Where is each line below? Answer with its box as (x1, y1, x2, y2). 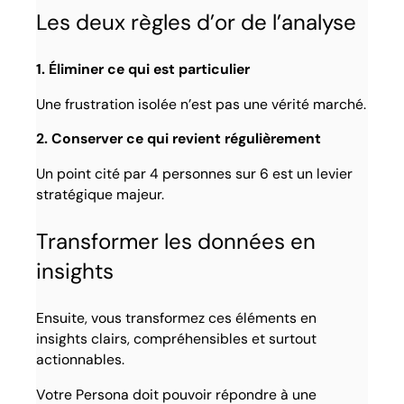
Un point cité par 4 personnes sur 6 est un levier (36, 163, 353, 183)
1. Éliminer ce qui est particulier (36, 59, 251, 78)
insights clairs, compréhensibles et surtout (36, 329, 317, 349)
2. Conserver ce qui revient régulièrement (36, 129, 322, 149)
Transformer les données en (36, 227, 317, 256)
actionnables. (36, 350, 125, 370)
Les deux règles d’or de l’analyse (36, 7, 357, 36)
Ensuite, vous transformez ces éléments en (36, 308, 317, 328)
